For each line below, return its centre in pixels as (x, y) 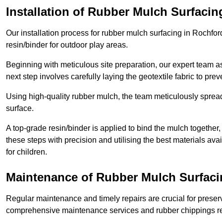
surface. (20, 109)
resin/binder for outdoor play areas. (67, 45)
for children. (27, 152)
